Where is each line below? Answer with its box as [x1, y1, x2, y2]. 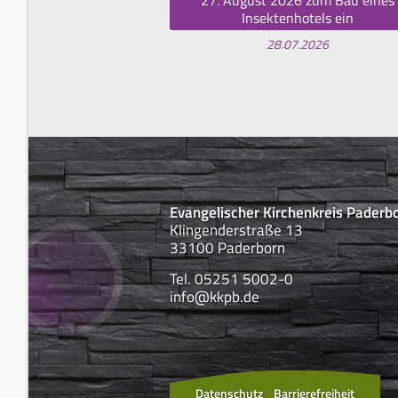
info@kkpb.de [170, 284, 259, 308]
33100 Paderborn [170, 235, 285, 259]
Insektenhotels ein [241, 6, 354, 28]
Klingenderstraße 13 [170, 218, 303, 242]
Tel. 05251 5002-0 [170, 267, 293, 291]
